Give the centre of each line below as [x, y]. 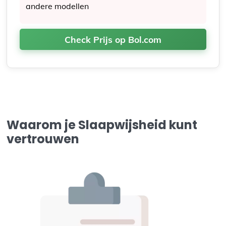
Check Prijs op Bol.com [113, 40]
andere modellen [58, 6]
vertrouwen [43, 139]
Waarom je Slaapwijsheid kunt [102, 125]
